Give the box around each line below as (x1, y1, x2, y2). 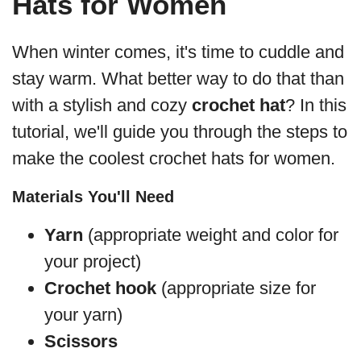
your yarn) (44, 305, 122, 326)
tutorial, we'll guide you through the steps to (12, 122, 347, 143)
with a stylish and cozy (12, 95, 192, 116)
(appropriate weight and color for (83, 225, 338, 246)
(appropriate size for (156, 278, 316, 299)
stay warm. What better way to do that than (12, 68, 344, 89)
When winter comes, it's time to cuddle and (12, 42, 344, 63)
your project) (44, 251, 141, 272)
